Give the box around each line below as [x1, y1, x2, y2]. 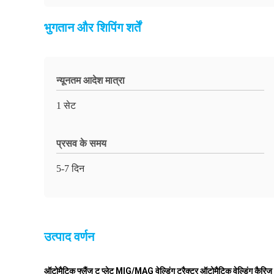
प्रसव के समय [56, 138, 106, 149]
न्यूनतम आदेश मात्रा [56, 75, 125, 86]
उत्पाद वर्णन [44, 230, 94, 243]
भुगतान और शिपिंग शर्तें [44, 21, 141, 34]
